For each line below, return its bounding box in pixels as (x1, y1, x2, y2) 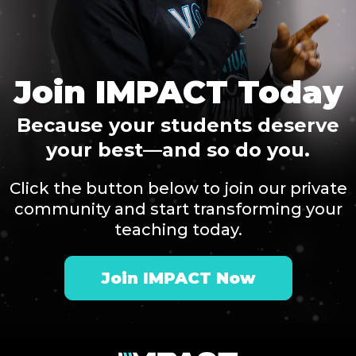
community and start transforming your (14, 199, 342, 219)
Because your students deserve (17, 114, 339, 137)
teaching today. (114, 220, 242, 240)
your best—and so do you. (46, 138, 310, 162)
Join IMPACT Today (13, 72, 343, 112)
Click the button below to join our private (9, 179, 347, 199)
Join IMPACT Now (100, 269, 256, 288)
